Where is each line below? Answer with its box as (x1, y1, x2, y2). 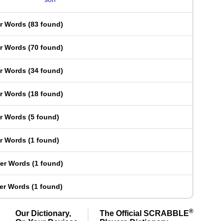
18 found (31, 90, 61, 98)
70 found (31, 43, 61, 51)
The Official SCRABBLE (100, 209, 189, 218)
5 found (31, 113, 57, 121)
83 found (31, 20, 61, 28)
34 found (31, 67, 61, 74)
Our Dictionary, (15, 209, 71, 218)
